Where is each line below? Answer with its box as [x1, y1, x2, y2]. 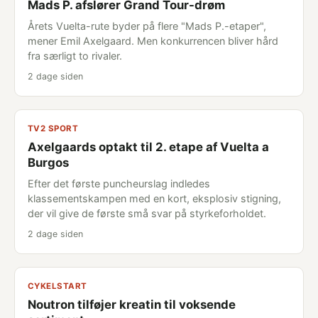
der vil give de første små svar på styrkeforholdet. [28, 207, 266, 219]
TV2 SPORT [28, 124, 79, 133]
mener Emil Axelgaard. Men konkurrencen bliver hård [28, 35, 278, 47]
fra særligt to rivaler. [28, 50, 122, 62]
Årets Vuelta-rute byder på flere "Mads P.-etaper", [28, 20, 266, 32]
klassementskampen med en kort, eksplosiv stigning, [28, 192, 281, 204]
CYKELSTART [28, 281, 87, 291]
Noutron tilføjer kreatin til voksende [28, 297, 236, 312]
